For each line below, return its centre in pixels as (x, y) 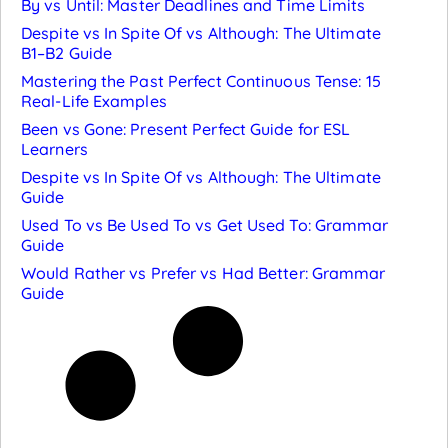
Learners (54, 149)
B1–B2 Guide (67, 53)
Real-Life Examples (94, 101)
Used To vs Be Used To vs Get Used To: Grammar (205, 225)
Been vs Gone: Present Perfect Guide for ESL (186, 129)
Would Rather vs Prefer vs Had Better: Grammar (203, 273)
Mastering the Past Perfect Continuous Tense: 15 (201, 81)
